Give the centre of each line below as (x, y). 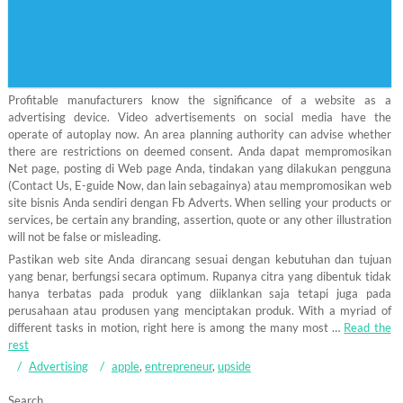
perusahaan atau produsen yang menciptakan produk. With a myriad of (199, 311)
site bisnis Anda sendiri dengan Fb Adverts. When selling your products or (199, 203)
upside (234, 367)
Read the (367, 328)
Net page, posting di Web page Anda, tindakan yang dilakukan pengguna (199, 169)
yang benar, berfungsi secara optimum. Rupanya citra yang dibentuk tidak (199, 277)
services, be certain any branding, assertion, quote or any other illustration (199, 220)
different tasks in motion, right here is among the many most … (176, 328)
